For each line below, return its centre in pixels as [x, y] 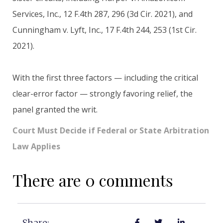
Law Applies [36, 146]
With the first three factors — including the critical [105, 77]
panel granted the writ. [55, 109]
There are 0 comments [93, 180]
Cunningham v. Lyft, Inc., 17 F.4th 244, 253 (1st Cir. [105, 30]
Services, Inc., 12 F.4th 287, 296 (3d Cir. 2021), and [103, 14]
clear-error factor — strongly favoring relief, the [103, 93]
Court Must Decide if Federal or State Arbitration [111, 130]
